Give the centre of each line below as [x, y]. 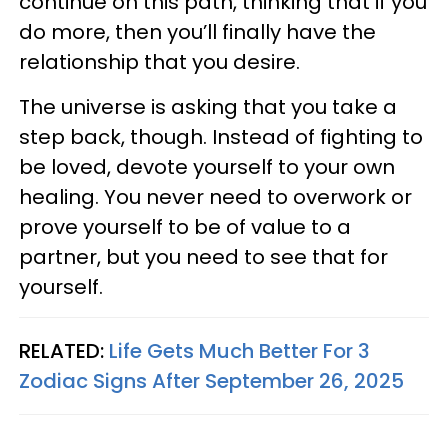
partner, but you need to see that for [203, 256]
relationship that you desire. [162, 61]
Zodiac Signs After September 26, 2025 [211, 380]
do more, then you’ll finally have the [197, 31]
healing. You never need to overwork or [215, 196]
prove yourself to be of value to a [185, 226]
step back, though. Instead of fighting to [221, 136]
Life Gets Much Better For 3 [239, 350]
